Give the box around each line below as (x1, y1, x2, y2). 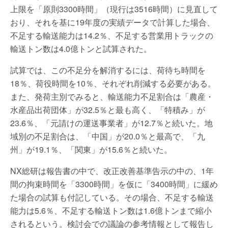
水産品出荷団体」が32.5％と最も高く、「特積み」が (10, 104, 205, 116)
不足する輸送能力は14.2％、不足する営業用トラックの (10, 30, 213, 41)
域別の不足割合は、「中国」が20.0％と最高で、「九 (10, 130, 205, 142)
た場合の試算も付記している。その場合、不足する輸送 (10, 191, 214, 203)
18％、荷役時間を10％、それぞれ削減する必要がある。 (10, 77, 216, 89)
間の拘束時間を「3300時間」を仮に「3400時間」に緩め (10, 178, 218, 190)
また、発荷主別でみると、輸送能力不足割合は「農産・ (10, 91, 214, 102)
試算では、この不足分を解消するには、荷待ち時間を (10, 64, 206, 76)
